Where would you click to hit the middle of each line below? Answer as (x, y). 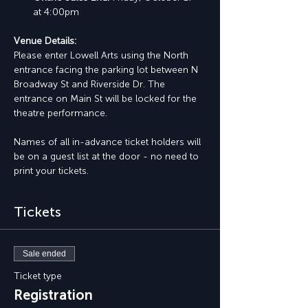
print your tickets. (51, 171)
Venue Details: (45, 41)
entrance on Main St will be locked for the (107, 99)
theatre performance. (60, 113)
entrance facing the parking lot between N (107, 70)
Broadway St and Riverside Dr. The (91, 84)
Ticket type (38, 276)
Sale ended (44, 254)
